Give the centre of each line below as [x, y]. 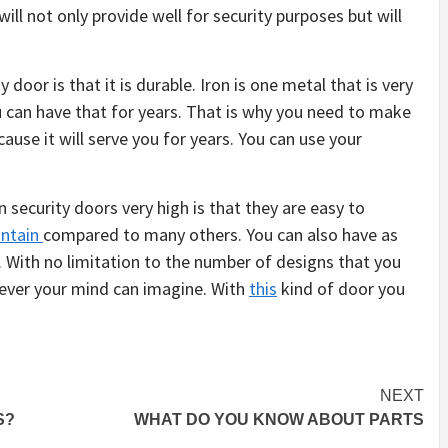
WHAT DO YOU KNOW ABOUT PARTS [279, 419]
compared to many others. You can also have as [220, 234]
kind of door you [341, 288]
